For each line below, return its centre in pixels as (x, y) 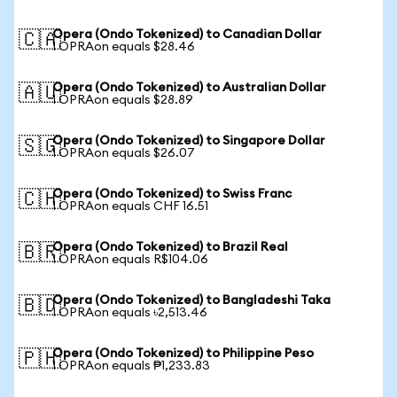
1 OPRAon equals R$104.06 (130, 260)
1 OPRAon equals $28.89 (123, 100)
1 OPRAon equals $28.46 (124, 47)
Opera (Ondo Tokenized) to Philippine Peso (183, 354)
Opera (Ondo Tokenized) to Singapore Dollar (189, 141)
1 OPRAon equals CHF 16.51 (130, 206)
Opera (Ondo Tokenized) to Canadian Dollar (187, 35)
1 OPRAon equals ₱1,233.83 (131, 366)
